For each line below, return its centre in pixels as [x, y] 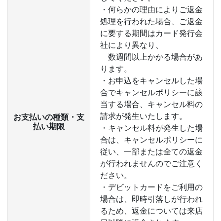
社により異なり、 [132, 45]
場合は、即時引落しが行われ [151, 199]
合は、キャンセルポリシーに [151, 140]
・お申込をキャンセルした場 [151, 80]
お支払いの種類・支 [49, 117]
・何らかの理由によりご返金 [151, 9]
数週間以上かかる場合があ [151, 57]
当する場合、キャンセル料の [151, 104]
